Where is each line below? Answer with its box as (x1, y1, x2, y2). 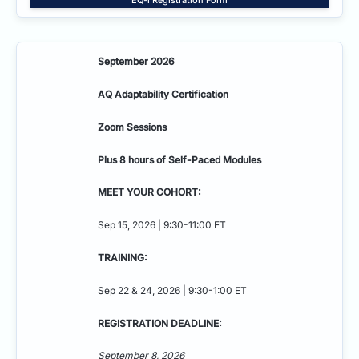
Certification (171, 87, 231, 100)
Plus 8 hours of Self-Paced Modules (98, 153, 261, 166)
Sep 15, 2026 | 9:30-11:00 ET (98, 219, 226, 232)
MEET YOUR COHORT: (98, 186, 201, 199)
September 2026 (98, 55, 175, 68)
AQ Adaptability (98, 87, 169, 100)
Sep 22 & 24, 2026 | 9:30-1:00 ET (98, 284, 247, 296)
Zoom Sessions (98, 120, 167, 133)
